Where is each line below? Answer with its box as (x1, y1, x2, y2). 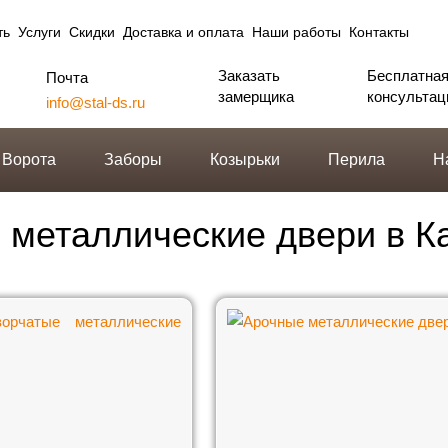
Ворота (2, 151, 56, 168)
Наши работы (252, 24, 341, 40)
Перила (328, 151, 385, 168)
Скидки (69, 24, 115, 40)
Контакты (349, 24, 409, 40)
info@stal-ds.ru (46, 94, 145, 111)
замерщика (218, 88, 294, 105)
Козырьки (210, 151, 280, 168)
